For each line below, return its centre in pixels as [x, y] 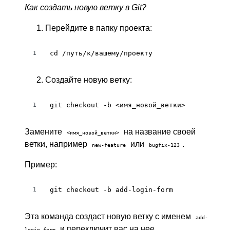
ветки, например [57, 144]
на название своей [159, 132]
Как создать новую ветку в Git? [85, 7]
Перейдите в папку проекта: [99, 28]
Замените [44, 132]
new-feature [109, 145]
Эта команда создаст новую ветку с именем [109, 216]
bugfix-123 [164, 145]
